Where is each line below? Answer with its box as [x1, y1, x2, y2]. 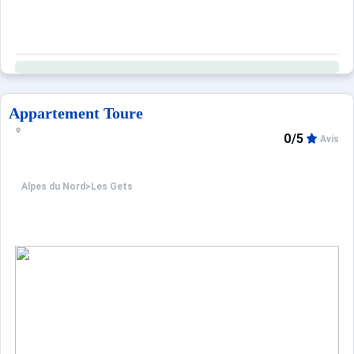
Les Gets [91, 181, 133, 193]
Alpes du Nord [21, 181, 85, 193]
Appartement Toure [9, 104, 143, 122]
